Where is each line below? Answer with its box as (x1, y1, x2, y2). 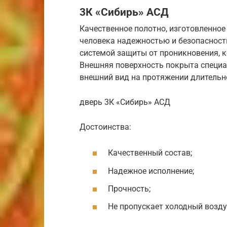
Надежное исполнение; (108, 166, 194, 176)
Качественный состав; (108, 148, 192, 158)
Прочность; (108, 183, 150, 194)
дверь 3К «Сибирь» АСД (80, 97, 170, 107)
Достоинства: (80, 122, 131, 132)
